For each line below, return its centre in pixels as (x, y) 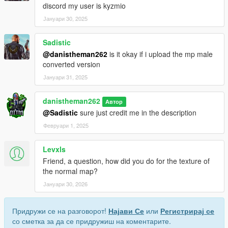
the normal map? (70, 171)
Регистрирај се (187, 210)
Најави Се (126, 210)
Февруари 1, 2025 (66, 125)
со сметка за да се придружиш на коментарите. (92, 221)
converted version (72, 64)
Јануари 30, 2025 (65, 18)
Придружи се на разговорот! (60, 210)
